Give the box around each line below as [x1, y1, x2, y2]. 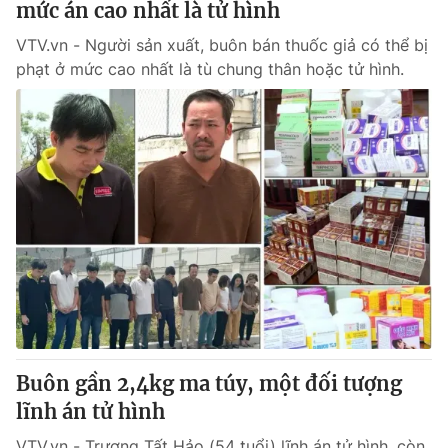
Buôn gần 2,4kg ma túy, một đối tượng [16, 371, 402, 396]
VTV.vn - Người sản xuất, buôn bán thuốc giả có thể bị [16, 35, 428, 55]
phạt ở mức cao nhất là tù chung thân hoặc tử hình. [16, 59, 404, 79]
